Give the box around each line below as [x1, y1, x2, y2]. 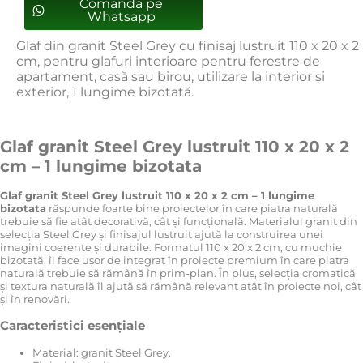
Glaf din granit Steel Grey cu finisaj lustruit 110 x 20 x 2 [16, 37, 359, 53]
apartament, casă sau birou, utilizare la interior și [16, 68, 325, 84]
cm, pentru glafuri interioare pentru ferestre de [16, 53, 320, 69]
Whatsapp [87, 8, 156, 24]
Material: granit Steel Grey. [32, 345, 171, 359]
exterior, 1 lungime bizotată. [16, 83, 194, 100]
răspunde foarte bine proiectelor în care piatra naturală [46, 202, 338, 216]
